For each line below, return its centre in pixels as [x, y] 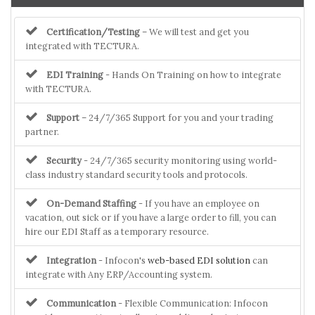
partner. [42, 131]
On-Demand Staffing [91, 203]
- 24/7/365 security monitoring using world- [179, 160]
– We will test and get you [194, 31]
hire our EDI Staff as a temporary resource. [117, 231]
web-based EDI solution [199, 260]
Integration [71, 260]
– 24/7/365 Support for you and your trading [176, 117]
